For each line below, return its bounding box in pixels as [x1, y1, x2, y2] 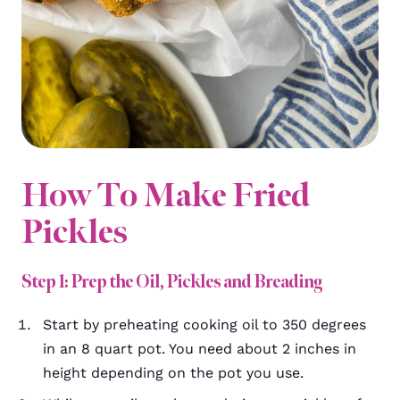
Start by [43, 316, 99, 333]
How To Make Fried [21, 173, 310, 217]
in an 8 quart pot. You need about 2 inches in [43, 340, 356, 357]
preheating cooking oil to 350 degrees [99, 316, 366, 333]
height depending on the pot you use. [43, 364, 304, 381]
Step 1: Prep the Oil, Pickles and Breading [21, 270, 322, 293]
